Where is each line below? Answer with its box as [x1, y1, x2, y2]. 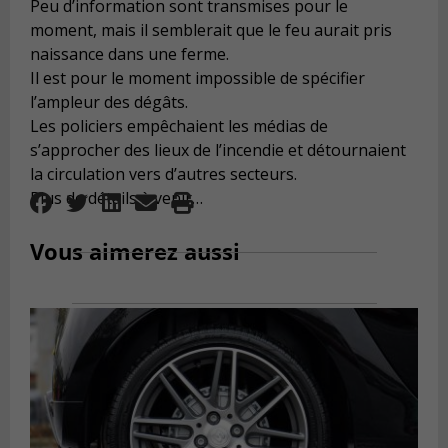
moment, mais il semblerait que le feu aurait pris [30, 19, 392, 42]
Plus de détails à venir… [30, 187, 203, 210]
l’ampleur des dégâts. [30, 91, 188, 114]
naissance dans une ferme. [30, 43, 229, 66]
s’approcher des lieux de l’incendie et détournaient [30, 139, 406, 162]
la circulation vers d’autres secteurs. [30, 163, 297, 186]
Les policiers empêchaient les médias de [30, 115, 328, 138]
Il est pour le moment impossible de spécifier [30, 67, 365, 90]
